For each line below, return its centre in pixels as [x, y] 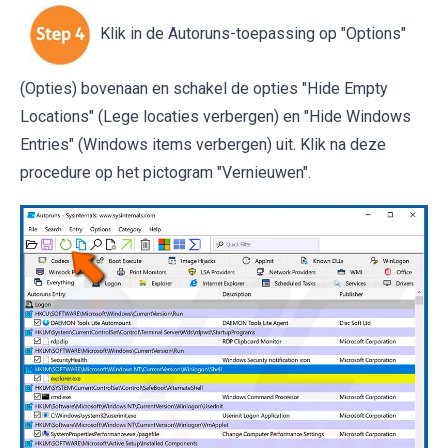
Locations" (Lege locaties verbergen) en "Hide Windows [215, 116]
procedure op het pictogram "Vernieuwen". [165, 172]
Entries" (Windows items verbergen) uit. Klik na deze [203, 144]
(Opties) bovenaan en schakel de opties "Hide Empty [204, 88]
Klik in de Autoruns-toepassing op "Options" [253, 34]
